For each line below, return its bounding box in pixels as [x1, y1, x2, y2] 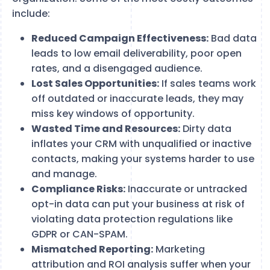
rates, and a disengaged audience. [31, 61, 202, 75]
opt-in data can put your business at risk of [31, 197, 245, 211]
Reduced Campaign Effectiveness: [31, 31, 209, 45]
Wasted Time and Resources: [31, 122, 180, 136]
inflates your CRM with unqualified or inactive [31, 137, 251, 151]
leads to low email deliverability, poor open [31, 46, 242, 60]
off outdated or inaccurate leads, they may [31, 92, 243, 105]
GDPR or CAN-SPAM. [31, 227, 128, 241]
